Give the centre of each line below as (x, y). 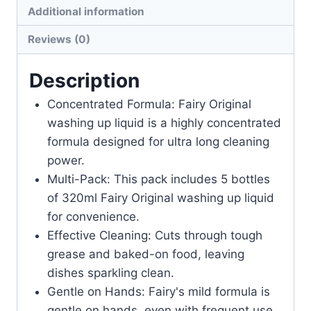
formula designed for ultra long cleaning (158, 141)
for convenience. (93, 216)
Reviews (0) (59, 39)
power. (66, 160)
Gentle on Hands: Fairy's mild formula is (158, 291)
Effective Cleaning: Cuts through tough (154, 235)
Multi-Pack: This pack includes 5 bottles (158, 179)
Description (84, 80)
